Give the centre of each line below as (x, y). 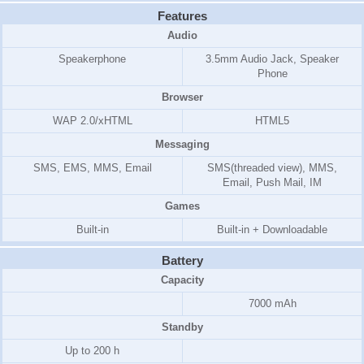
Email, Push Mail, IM (272, 182)
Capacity (182, 280)
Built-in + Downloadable (272, 230)
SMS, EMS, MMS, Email (92, 168)
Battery (182, 260)
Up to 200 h (92, 351)
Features (182, 16)
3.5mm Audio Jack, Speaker (272, 59)
